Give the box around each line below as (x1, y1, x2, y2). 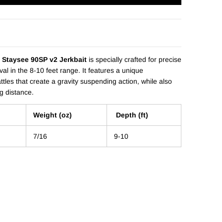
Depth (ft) (113, 111, 148, 119)
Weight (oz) (33, 111, 72, 119)
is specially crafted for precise (86, 55, 181, 63)
